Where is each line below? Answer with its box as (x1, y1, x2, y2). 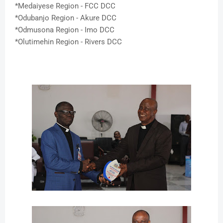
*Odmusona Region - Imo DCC (15, 25, 114, 35)
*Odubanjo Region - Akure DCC (15, 13, 116, 23)
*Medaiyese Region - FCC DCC (15, 1, 115, 11)
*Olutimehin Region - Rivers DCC (15, 37, 124, 47)
